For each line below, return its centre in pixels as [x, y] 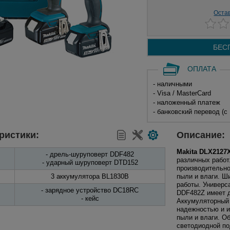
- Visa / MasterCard [182, 93]
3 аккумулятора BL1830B [90, 176]
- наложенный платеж [186, 102]
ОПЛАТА [202, 69]
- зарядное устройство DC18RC [90, 190]
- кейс [90, 198]
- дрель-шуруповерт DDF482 [90, 154]
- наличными [172, 84]
